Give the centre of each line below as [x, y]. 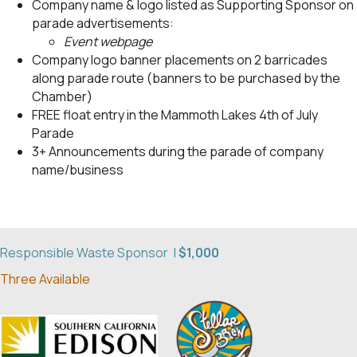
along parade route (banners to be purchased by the [186, 78]
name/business [78, 170]
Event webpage [108, 42]
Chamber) [62, 97]
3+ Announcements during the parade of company [178, 152]
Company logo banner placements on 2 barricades [180, 60]
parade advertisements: [103, 24]
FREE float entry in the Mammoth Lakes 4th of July [175, 115]
